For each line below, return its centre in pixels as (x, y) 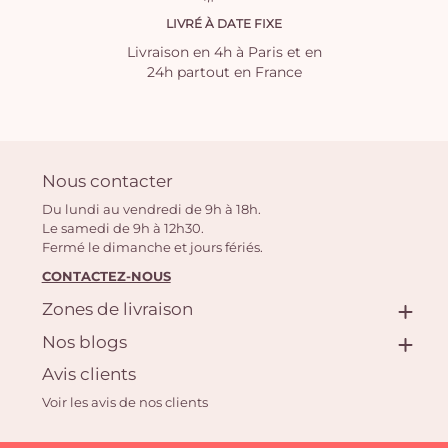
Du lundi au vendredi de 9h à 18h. (151, 208)
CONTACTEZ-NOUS (106, 275)
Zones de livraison (117, 309)
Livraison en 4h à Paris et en (224, 52)
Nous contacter (107, 180)
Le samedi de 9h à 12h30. (122, 227)
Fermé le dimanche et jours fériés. (152, 246)
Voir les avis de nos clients (124, 402)
